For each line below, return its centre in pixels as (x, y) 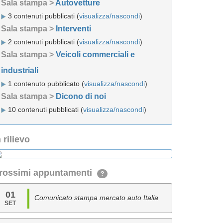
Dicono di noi (81, 96)
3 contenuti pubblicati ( (43, 16)
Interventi (73, 29)
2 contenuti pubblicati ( (43, 42)
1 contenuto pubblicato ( (45, 84)
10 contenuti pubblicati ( (45, 110)
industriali (20, 70)
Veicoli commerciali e (95, 55)
